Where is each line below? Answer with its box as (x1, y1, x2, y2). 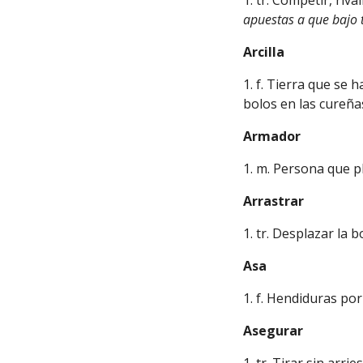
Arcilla (243, 43, 285, 61)
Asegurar (243, 322, 304, 340)
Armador (243, 127, 301, 145)
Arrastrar (243, 192, 305, 210)
